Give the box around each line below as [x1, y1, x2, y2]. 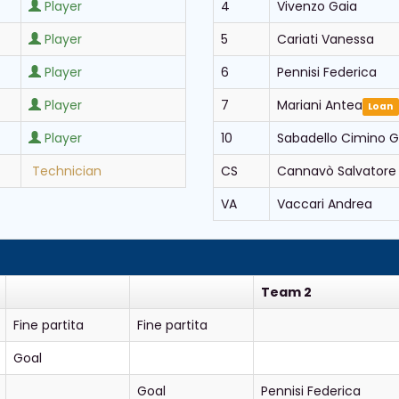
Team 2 [261, 283, 312, 301]
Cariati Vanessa [277, 30, 374, 48]
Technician [32, 162, 102, 180]
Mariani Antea [277, 96, 362, 114]
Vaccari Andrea [277, 195, 372, 213]
